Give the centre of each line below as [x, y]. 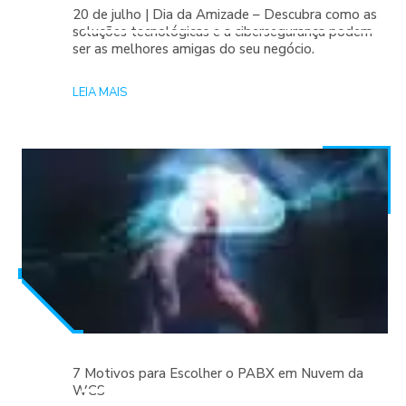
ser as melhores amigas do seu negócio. [193, 49]
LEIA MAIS [100, 93]
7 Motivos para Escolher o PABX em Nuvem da [218, 374]
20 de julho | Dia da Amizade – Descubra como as [225, 15]
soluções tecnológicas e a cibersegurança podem [222, 32]
